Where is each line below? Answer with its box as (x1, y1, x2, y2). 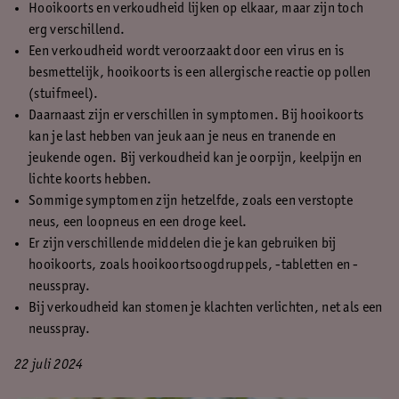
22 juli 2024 (14, 358, 84, 372)
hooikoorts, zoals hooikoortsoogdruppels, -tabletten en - (28, 258, 359, 273)
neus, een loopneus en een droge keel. (28, 216, 248, 230)
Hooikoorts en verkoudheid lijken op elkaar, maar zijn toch (28, 2, 364, 16)
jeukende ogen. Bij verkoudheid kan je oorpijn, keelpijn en (28, 151, 362, 166)
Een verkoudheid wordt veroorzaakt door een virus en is (28, 45, 345, 59)
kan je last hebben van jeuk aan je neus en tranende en (28, 130, 337, 144)
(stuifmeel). (28, 87, 99, 102)
